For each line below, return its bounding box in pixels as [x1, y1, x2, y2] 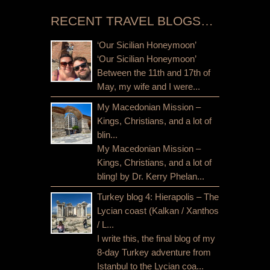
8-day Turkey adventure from [97, 246, 211, 257]
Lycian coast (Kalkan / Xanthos [97, 205, 219, 216]
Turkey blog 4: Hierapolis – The [97, 191, 219, 202]
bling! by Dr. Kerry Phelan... [97, 171, 204, 181]
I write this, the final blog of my [97, 233, 215, 243]
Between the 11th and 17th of [97, 67, 210, 78]
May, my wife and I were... [97, 81, 200, 92]
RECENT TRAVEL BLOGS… [51, 14, 213, 28]
